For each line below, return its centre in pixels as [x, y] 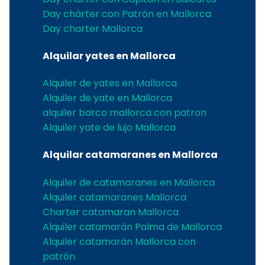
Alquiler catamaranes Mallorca [114, 197]
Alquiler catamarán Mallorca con [119, 241]
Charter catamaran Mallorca [111, 212]
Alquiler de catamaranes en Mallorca [129, 182]
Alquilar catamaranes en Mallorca [130, 155]
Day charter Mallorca [93, 28]
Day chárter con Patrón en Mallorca [127, 14]
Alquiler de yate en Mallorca [107, 98]
